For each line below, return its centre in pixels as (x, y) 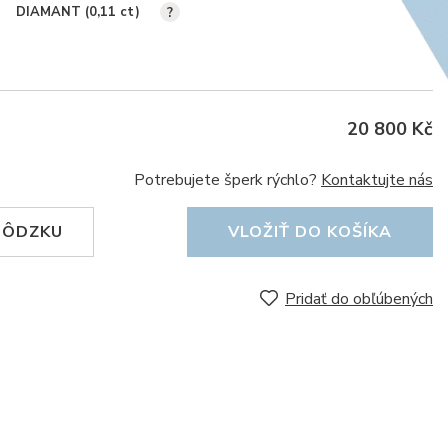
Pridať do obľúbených (359, 299)
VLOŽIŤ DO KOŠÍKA (310, 232)
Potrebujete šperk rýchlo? (227, 180)
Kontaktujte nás (377, 180)
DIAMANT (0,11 (68, 11)
